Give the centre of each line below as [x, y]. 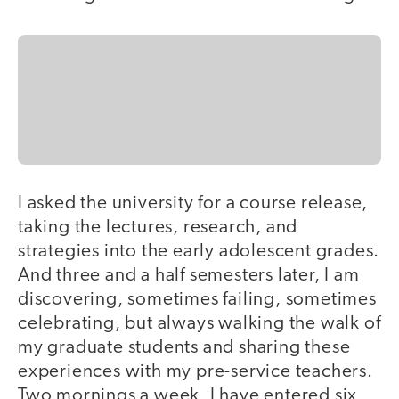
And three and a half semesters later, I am [189, 276]
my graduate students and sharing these [184, 348]
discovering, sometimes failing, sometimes [197, 300]
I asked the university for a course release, [193, 204]
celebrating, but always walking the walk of [199, 324]
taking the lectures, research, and [158, 228]
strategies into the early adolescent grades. [199, 252]
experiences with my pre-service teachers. [195, 372]
